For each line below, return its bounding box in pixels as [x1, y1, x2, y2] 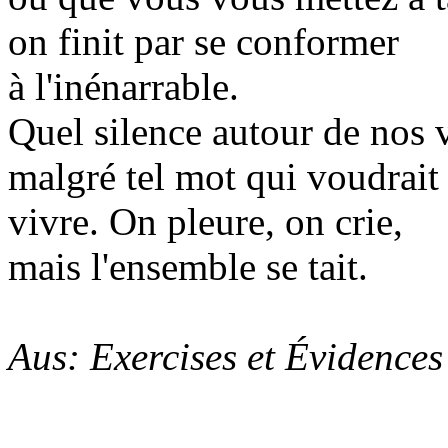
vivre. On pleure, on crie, [8, 200, 403, 243]
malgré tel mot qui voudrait [8, 155, 439, 198]
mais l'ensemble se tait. [8, 245, 368, 288]
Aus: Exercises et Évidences [8, 335, 443, 378]
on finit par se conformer [8, 20, 399, 63]
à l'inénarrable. [8, 65, 239, 108]
